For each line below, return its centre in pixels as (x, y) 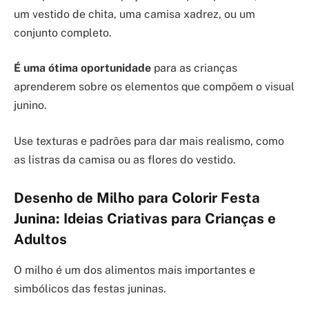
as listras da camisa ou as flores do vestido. (125, 159)
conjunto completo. (63, 32)
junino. (30, 106)
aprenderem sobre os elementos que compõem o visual (154, 87)
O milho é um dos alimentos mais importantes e (134, 270)
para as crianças (194, 68)
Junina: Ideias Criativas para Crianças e (145, 219)
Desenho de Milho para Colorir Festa (137, 198)
